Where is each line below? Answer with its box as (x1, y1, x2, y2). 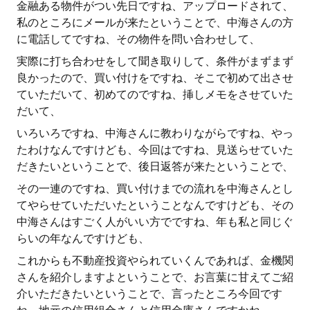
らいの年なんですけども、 (17, 232, 149, 245)
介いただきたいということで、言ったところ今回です (17, 287, 282, 300)
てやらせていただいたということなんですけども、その (17, 199, 293, 212)
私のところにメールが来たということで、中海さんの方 (17, 16, 293, 29)
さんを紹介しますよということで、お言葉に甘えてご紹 (17, 271, 293, 284)
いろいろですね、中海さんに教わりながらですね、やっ (17, 127, 293, 140)
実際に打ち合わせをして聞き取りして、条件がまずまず (17, 55, 293, 68)
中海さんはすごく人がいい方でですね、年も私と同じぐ (17, 215, 293, 228)
